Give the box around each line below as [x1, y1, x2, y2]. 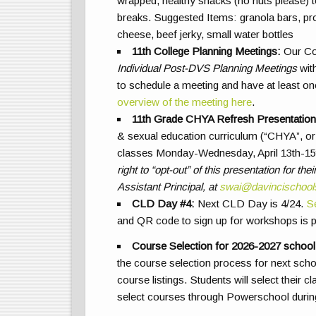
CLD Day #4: [132, 197, 195, 209]
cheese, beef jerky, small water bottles [116, 28, 293, 40]
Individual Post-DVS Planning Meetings [116, 61, 297, 74]
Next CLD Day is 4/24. [195, 197, 308, 209]
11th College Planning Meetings [132, 44, 278, 57]
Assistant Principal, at [116, 180, 219, 193]
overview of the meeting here [116, 95, 252, 108]
